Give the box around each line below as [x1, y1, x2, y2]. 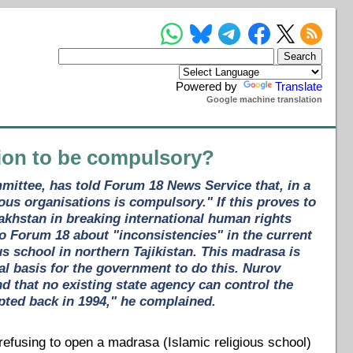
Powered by [176, 79, 241, 93]
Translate [275, 79, 323, 93]
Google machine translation [206, 94, 323, 104]
